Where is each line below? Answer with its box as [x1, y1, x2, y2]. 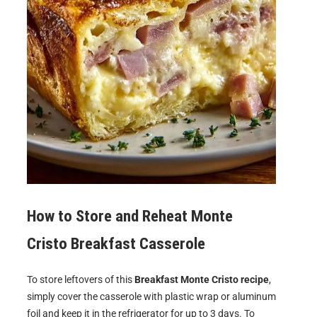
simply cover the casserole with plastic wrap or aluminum [27, 290, 276, 302]
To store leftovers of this [27, 273, 134, 285]
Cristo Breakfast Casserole [27, 234, 205, 254]
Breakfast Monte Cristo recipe [134, 273, 269, 285]
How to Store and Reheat [27, 207, 191, 226]
